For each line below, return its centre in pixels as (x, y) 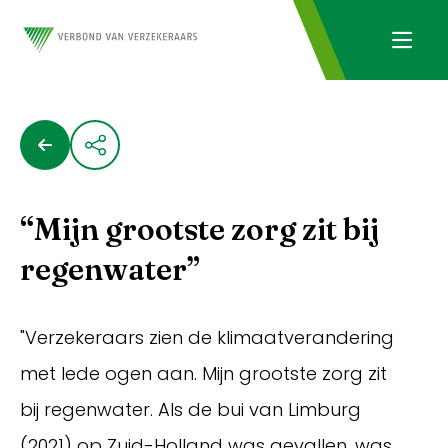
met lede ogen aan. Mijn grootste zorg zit (203, 373)
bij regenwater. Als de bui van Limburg (190, 409)
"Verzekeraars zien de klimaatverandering (207, 337)
